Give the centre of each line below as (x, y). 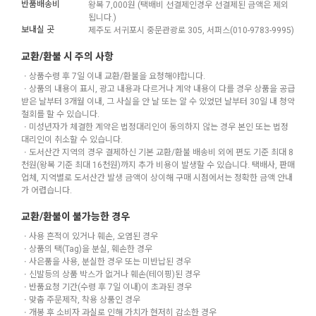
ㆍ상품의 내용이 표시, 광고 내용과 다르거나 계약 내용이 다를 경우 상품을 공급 (158, 89)
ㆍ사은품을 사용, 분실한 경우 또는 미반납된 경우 (106, 261)
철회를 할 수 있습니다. (60, 114)
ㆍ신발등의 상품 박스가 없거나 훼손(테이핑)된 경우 (111, 274)
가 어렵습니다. (47, 190)
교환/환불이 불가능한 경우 (75, 217)
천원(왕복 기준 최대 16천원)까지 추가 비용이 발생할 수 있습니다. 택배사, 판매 (158, 165)
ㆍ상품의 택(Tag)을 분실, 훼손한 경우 (87, 249)
